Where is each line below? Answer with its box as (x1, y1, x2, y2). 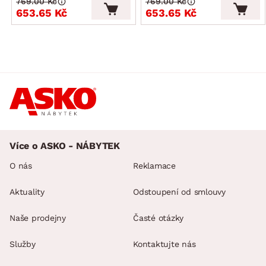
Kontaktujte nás (133, 239, 196, 249)
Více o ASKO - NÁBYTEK (9, 140, 120, 151)
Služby (9, 239, 36, 249)
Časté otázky (133, 213, 183, 223)
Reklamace (133, 160, 176, 170)
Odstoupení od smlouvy (133, 186, 226, 197)
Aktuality (9, 186, 45, 197)
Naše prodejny (9, 213, 66, 223)
